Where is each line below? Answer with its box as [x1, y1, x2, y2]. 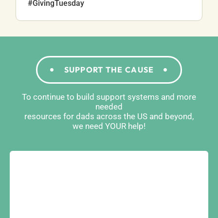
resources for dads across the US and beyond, [24, 111, 194, 121]
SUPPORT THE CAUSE [64, 64, 154, 74]
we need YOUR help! [73, 121, 145, 131]
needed [95, 101, 123, 111]
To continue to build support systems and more [22, 91, 196, 102]
